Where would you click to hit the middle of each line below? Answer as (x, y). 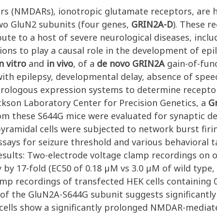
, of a (85, 63)
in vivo (60, 63)
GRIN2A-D (152, 24)
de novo (113, 63)
